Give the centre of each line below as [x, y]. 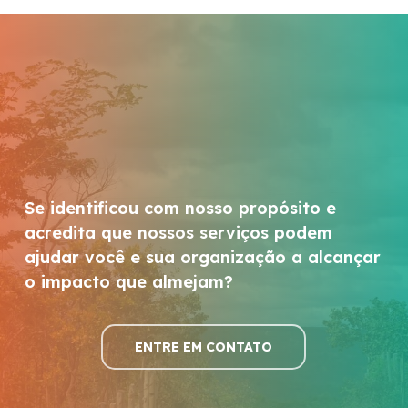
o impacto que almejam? [129, 282]
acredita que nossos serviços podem [179, 233]
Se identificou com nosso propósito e [181, 209]
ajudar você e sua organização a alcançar [203, 258]
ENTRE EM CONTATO [204, 347]
